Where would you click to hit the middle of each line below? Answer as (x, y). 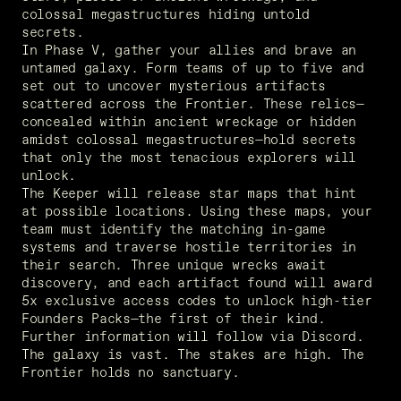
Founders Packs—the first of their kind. (178, 318)
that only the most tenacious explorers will (189, 157)
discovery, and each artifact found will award (197, 282)
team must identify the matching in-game (174, 229)
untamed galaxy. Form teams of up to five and (193, 68)
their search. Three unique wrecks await (174, 264)
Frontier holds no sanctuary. (135, 372)
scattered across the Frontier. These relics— (193, 103)
